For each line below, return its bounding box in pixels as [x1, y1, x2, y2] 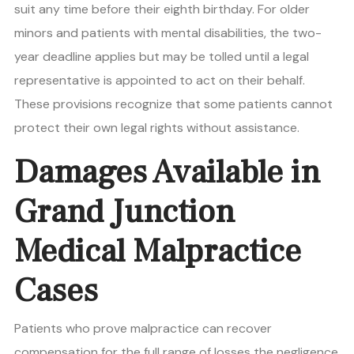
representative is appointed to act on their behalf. [14, 72, 305, 89]
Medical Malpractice [14, 230, 301, 273]
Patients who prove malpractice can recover [14, 320, 272, 337]
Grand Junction [14, 190, 235, 234]
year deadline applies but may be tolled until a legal [14, 48, 309, 66]
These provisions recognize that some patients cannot [14, 96, 333, 113]
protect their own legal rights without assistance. [14, 119, 299, 137]
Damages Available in [14, 151, 320, 194]
